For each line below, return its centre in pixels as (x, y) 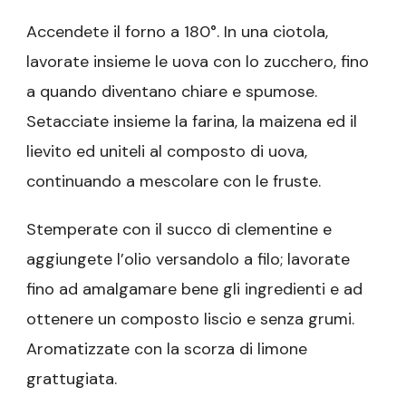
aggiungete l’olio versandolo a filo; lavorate (188, 260)
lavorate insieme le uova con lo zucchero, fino (198, 62)
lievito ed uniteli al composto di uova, (167, 152)
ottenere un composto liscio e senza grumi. (190, 319)
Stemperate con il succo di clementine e (179, 230)
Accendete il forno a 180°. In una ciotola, (177, 32)
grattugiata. (72, 379)
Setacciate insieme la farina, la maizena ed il (192, 122)
